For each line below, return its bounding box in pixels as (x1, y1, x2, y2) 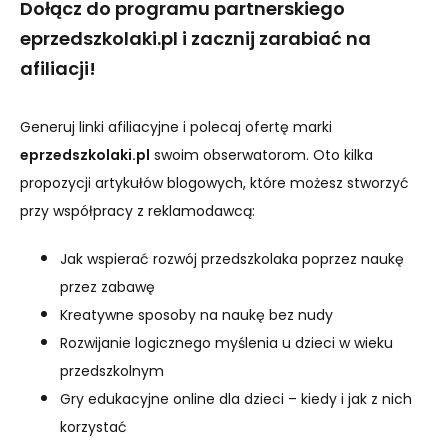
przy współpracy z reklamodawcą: (20, 201, 255, 221)
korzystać (60, 417, 127, 437)
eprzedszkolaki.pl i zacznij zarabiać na (20, 26, 371, 51)
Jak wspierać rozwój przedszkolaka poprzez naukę (60, 249, 404, 269)
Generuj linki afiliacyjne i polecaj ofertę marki (20, 117, 332, 137)
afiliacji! (20, 56, 96, 81)
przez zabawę (60, 277, 155, 297)
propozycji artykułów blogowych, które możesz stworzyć (20, 173, 409, 193)
